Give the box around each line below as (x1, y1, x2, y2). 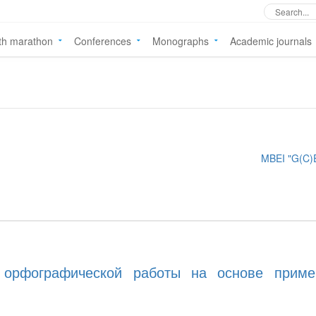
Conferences (74, 34, 131, 48)
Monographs (152, 34, 209, 48)
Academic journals (230, 34, 312, 48)
